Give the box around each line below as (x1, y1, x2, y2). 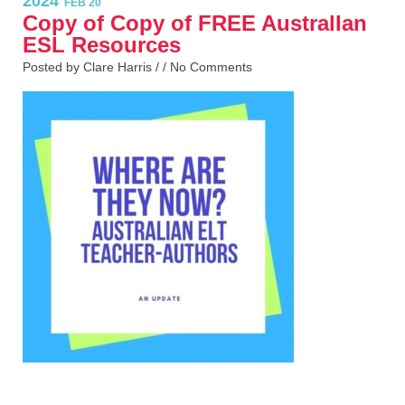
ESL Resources (23, 33, 181, 58)
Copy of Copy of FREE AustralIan (23, 11, 367, 36)
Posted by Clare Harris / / (23, 60, 170, 75)
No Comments (170, 60, 252, 75)
